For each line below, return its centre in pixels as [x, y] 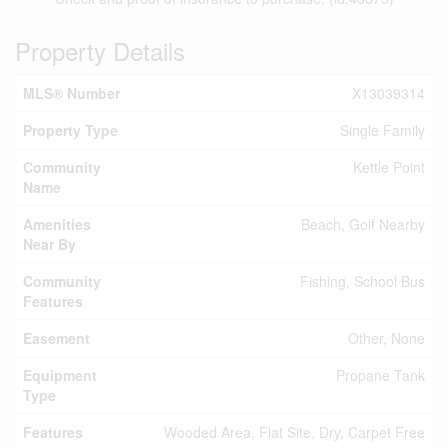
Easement [56, 338]
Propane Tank [380, 375]
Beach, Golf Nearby [363, 224]
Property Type [70, 130]
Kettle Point [389, 167]
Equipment [60, 375]
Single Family [382, 130]
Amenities [57, 224]
